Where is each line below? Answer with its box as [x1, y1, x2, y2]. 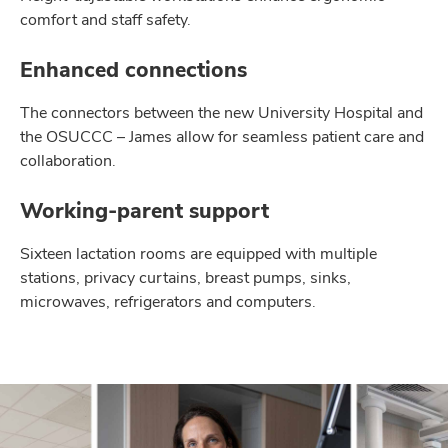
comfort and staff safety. [20, 9, 191, 30]
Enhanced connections [20, 56, 247, 83]
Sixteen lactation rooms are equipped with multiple [20, 243, 377, 264]
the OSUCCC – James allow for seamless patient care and [20, 126, 424, 147]
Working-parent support [20, 197, 269, 224]
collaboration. [20, 150, 116, 171]
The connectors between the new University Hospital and [20, 102, 423, 123]
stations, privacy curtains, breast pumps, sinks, [20, 267, 351, 288]
